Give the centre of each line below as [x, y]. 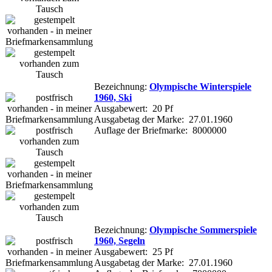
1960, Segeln [120, 240]
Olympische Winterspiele [200, 86]
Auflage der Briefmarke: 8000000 [160, 130]
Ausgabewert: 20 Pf [134, 108]
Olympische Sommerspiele [203, 229]
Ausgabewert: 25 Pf [134, 251]
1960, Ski [113, 97]
